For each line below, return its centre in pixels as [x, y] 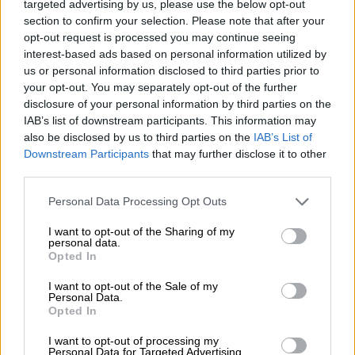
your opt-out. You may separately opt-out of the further [160, 87]
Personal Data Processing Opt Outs [137, 201]
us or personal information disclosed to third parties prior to [172, 70]
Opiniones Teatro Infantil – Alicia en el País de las [162, 187]
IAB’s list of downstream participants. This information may [170, 120]
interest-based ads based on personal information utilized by [175, 53]
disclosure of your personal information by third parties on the [177, 103]
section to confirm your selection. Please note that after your [174, 20]
